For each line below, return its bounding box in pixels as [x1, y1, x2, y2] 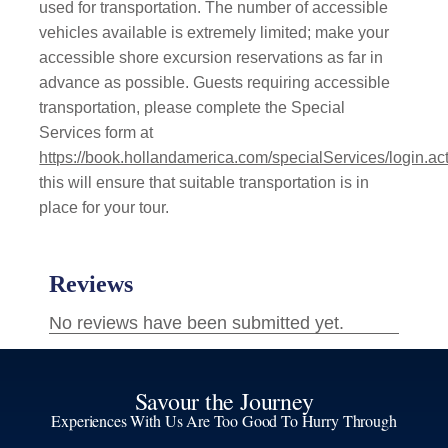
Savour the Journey [134, 384, 314, 417]
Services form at [39, 124, 154, 141]
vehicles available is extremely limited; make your [39, 24, 390, 41]
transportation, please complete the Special [39, 99, 346, 116]
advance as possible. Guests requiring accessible [39, 74, 391, 91]
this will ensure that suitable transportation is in [39, 174, 370, 191]
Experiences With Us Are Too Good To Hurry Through [51, 409, 397, 431]
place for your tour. [39, 199, 170, 216]
